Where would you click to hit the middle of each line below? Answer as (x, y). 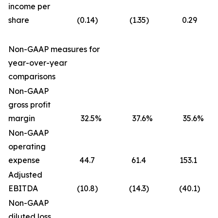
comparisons (32, 76)
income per (29, 6)
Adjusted (25, 175)
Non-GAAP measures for (54, 49)
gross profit (29, 105)
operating (27, 146)
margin (22, 118)
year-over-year (38, 63)
